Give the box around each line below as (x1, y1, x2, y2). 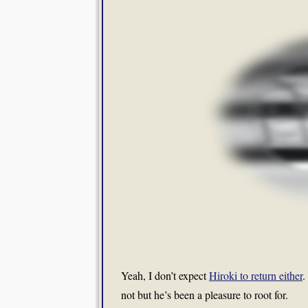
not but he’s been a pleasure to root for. (121, 287, 288, 302)
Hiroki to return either (209, 268, 302, 283)
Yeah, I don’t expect (121, 268, 209, 283)
